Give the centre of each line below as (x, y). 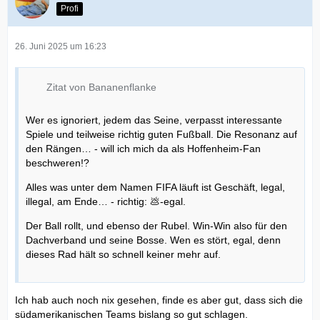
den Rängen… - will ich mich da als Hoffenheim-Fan (143, 149)
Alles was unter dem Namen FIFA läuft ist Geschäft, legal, (155, 187)
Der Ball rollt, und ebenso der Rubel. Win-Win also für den (156, 226)
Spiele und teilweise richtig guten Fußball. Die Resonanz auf (161, 135)
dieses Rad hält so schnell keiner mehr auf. (123, 255)
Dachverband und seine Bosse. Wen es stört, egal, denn (153, 240)
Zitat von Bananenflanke (101, 87)
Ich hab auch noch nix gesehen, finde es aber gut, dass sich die (159, 300)
